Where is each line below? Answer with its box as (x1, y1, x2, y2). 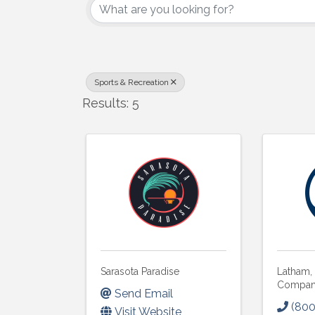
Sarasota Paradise (101, 265, 179, 277)
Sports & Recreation (94, 77, 169, 87)
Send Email (115, 287, 173, 301)
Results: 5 (82, 95, 139, 110)
